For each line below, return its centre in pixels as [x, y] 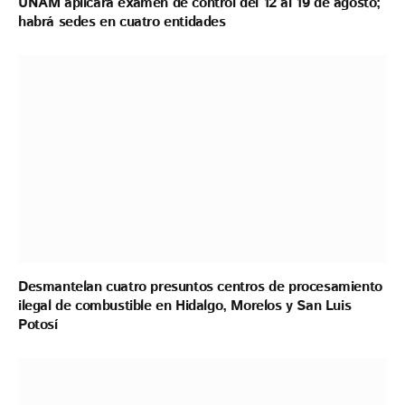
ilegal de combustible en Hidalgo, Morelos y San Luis [185, 306]
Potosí [38, 325]
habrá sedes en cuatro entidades [122, 23]
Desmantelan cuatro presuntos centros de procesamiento [200, 287]
